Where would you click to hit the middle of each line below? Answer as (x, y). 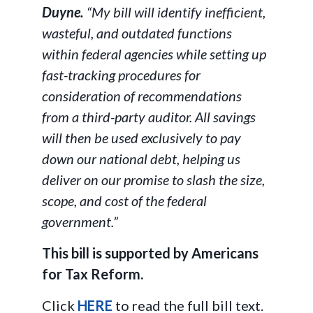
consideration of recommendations (142, 96)
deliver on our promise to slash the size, (153, 180)
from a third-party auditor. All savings (149, 117)
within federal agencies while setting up (154, 54)
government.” (81, 221)
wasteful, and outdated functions (137, 33)
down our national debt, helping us (141, 159)
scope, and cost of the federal (124, 201)
